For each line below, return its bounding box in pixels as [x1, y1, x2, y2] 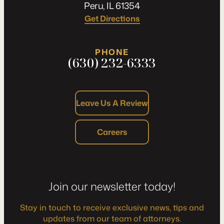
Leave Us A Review [76, 97, 148, 108]
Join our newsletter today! [48, 178, 175, 194]
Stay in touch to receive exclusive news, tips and [20, 201, 204, 213]
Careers [96, 126, 127, 137]
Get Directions [84, 12, 140, 24]
